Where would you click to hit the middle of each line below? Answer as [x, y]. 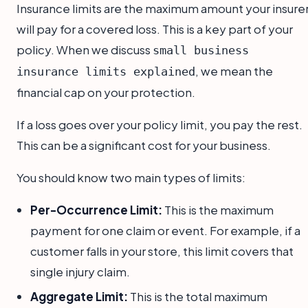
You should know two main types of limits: [131, 177]
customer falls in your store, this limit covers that [162, 251]
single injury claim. [80, 271]
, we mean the [234, 70]
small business [201, 50]
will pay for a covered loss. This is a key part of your [155, 29]
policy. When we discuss [85, 49]
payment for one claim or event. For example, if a [165, 230]
